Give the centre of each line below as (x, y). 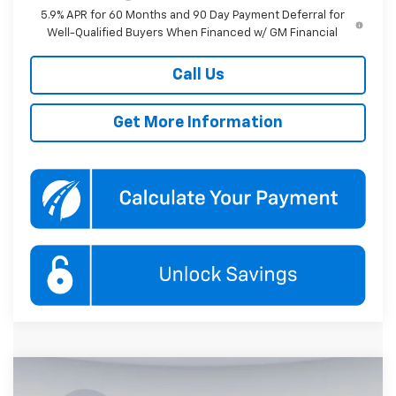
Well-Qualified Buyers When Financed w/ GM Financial (193, 34)
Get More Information (198, 123)
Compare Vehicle (103, 380)
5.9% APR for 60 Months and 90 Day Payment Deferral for (192, 16)
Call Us (198, 76)
